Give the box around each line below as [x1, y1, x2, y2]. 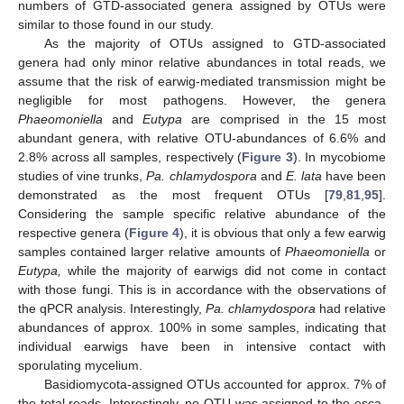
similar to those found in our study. [18, 17, 214, 32]
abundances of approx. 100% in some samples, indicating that [18, 320, 386, 335]
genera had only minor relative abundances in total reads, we [18, 55, 386, 70]
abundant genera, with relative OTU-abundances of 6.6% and [18, 131, 386, 146]
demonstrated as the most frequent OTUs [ [18, 188, 328, 203]
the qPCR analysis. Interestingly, [18, 301, 206, 317]
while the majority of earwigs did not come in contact [61, 263, 386, 279]
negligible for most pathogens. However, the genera [18, 93, 386, 108]
